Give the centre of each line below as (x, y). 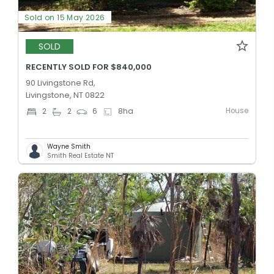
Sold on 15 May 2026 (65, 17)
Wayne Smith (69, 146)
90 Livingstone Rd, (61, 83)
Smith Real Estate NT (80, 155)
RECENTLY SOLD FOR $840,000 (89, 67)
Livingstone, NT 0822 (65, 95)
